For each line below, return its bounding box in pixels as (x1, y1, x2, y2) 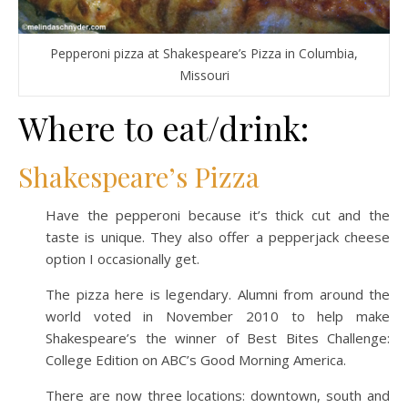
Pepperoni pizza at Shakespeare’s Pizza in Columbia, (50, 44, 358, 62)
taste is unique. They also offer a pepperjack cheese (46, 227, 390, 246)
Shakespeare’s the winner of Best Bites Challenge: (46, 328, 390, 347)
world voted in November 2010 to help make (46, 306, 390, 325)
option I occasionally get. (46, 249, 199, 268)
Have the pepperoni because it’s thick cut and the (46, 205, 390, 224)
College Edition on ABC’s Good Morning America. (46, 350, 346, 369)
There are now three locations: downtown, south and (46, 385, 390, 404)
